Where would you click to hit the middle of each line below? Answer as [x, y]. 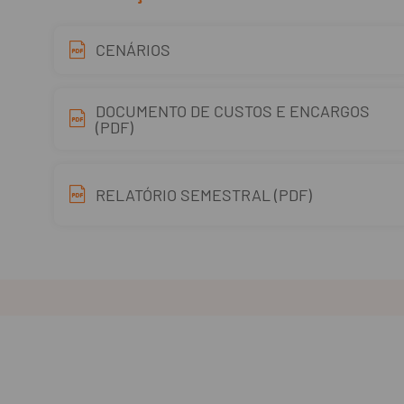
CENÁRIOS [133, 50]
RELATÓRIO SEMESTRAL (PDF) [204, 195]
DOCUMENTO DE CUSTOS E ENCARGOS [233, 111]
